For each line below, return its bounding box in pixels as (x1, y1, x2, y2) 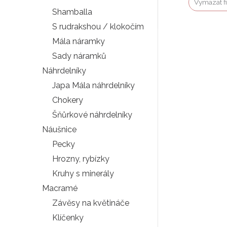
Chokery (52, 95, 83, 105)
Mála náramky (52, 36, 105, 46)
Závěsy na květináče (52, 198, 129, 208)
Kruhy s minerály (52, 168, 114, 178)
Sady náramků (52, 51, 106, 61)
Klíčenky (52, 212, 84, 222)
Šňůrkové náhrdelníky (52, 109, 132, 120)
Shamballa (52, 7, 92, 17)
